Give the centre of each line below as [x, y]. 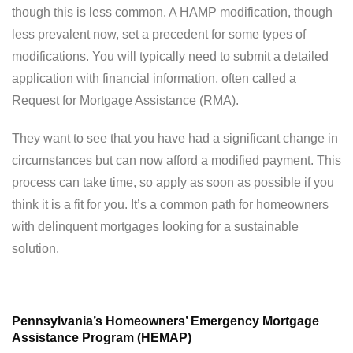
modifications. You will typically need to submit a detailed [170, 56]
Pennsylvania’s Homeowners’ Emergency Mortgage [165, 321]
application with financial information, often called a [154, 78]
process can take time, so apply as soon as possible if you [173, 182]
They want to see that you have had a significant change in [175, 138]
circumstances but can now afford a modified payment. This [176, 160]
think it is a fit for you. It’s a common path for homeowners [170, 204]
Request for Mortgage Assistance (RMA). [125, 100]
